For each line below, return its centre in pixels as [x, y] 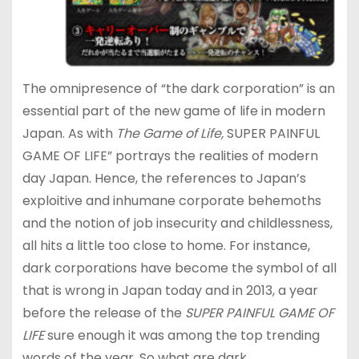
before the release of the [103, 313]
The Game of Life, [171, 133]
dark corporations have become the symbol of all [179, 268]
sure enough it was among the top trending [182, 335]
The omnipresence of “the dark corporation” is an [178, 88]
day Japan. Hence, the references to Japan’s [164, 178]
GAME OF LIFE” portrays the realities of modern [170, 155]
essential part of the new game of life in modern [173, 111]
